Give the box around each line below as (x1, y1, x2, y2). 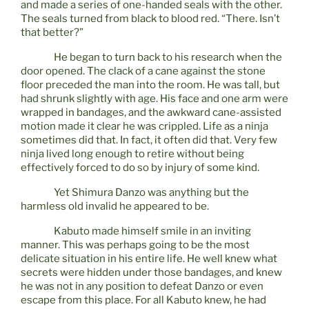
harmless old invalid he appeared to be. (21, 200, 209, 213)
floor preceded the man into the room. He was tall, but (21, 79, 280, 92)
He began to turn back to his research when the (54, 51, 282, 64)
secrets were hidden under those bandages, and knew (21, 266, 282, 279)
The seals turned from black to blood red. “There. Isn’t (21, 12, 280, 26)
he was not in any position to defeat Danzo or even (21, 280, 263, 293)
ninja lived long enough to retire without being (21, 148, 244, 161)
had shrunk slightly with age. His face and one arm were (21, 92, 288, 106)
